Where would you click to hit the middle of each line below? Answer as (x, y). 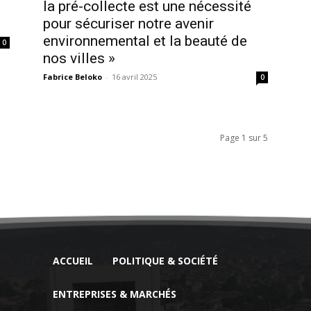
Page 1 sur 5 (244, 137)
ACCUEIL (73, 260)
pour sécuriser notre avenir (128, 23)
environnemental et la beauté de (145, 41)
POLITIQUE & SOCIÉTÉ (165, 260)
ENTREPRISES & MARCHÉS (115, 294)
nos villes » (79, 58)
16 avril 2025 (134, 76)
